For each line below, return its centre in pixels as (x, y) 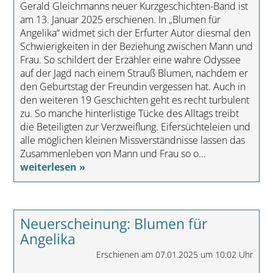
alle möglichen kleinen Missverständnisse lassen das (132, 140)
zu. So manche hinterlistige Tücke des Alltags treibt (129, 114)
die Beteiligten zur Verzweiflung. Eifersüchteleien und (135, 127)
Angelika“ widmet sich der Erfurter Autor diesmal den (135, 33)
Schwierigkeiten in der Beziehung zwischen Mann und (136, 47)
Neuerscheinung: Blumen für (113, 224)
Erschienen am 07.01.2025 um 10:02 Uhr (175, 255)
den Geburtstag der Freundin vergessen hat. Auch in (133, 87)
